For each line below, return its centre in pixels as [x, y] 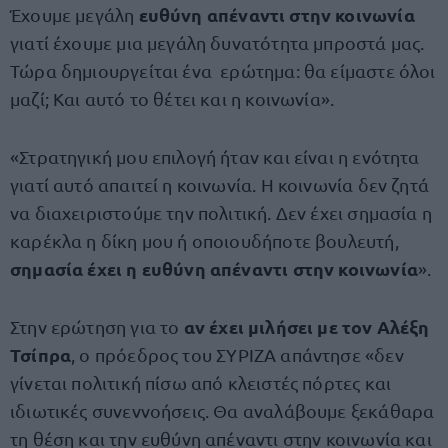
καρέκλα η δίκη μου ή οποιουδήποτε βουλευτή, [204, 240]
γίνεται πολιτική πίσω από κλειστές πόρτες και [201, 382]
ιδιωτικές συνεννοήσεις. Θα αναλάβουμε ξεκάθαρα [222, 410]
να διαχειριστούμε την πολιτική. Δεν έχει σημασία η [221, 212]
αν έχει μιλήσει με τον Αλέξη [306, 326]
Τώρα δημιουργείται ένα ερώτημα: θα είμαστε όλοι [223, 70]
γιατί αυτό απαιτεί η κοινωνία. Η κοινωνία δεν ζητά [219, 184]
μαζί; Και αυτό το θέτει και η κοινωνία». [172, 98]
